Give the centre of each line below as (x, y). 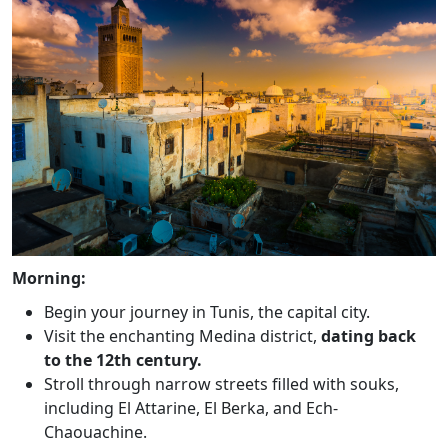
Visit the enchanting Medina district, (182, 335)
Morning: (49, 277)
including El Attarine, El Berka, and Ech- (191, 407)
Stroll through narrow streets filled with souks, (221, 383)
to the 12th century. (123, 359)
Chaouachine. (95, 431)
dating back (368, 335)
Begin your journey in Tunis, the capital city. (207, 311)
